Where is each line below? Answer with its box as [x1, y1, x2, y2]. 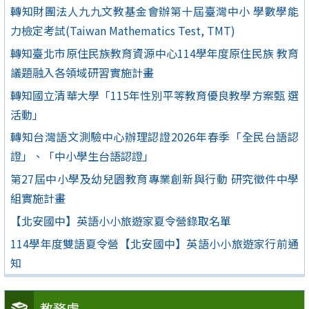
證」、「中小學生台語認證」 [10, 148, 154, 165]
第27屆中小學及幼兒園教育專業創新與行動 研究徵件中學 [10, 170, 299, 188]
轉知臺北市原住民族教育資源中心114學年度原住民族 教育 [10, 44, 299, 61]
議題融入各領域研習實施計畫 [10, 63, 154, 81]
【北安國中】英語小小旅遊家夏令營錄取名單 [10, 212, 231, 229]
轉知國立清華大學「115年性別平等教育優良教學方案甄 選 [10, 86, 299, 103]
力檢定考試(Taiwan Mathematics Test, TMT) [10, 22, 235, 39]
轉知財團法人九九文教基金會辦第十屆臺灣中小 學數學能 [10, 3, 299, 19]
